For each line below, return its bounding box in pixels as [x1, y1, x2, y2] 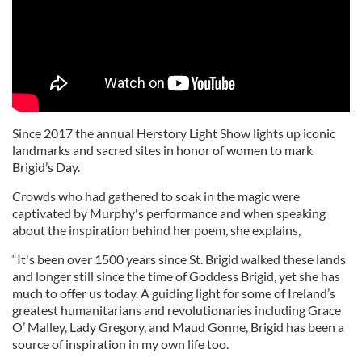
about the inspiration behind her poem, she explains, [12, 222, 301, 238]
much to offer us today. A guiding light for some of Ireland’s [12, 285, 335, 301]
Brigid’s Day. [12, 159, 82, 175]
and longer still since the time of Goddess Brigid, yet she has [12, 268, 340, 284]
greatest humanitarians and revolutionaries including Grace [12, 302, 341, 318]
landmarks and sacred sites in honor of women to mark [12, 142, 313, 158]
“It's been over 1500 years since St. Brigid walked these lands [12, 251, 346, 267]
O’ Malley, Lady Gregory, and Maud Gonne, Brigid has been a [12, 319, 344, 335]
